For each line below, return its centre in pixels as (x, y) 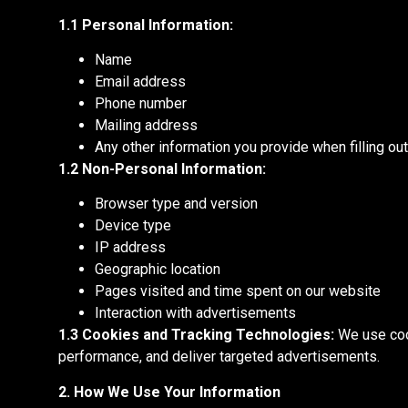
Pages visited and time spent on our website (238, 291)
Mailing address (146, 125)
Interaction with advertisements (195, 313)
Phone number (141, 103)
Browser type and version (176, 204)
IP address (130, 248)
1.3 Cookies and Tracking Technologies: (196, 335)
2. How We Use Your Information (169, 392)
